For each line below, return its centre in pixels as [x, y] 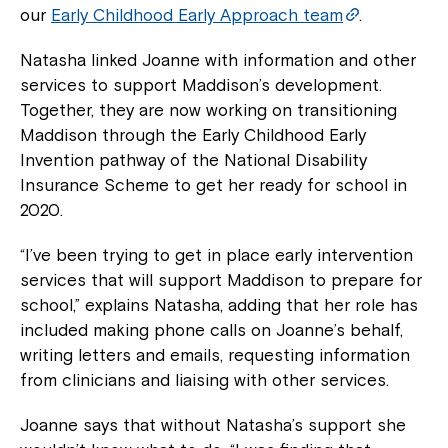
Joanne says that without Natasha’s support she [213, 425]
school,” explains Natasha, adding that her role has [219, 305]
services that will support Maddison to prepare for [221, 280]
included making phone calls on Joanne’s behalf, [211, 330]
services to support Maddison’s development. [201, 85]
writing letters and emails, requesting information [215, 355]
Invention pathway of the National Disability [193, 160]
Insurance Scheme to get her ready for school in [213, 185]
